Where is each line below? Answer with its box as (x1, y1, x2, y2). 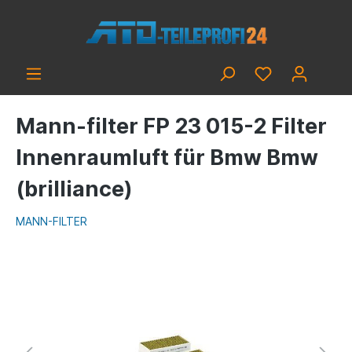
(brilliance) (16, 176, 133, 202)
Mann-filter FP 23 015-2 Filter (16, 113, 327, 139)
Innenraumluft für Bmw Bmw (16, 145, 318, 170)
